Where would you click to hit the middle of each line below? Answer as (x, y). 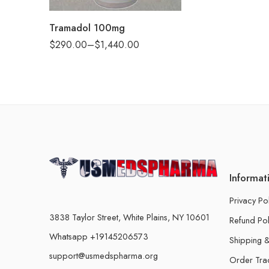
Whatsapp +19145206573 (99, 236)
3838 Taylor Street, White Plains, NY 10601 (129, 217)
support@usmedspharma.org (104, 255)
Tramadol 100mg (87, 28)
